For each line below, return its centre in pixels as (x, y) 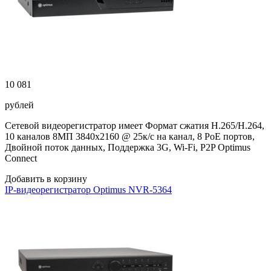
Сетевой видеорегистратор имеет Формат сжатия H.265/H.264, (135, 126)
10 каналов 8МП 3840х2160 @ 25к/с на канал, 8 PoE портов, (130, 136)
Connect (21, 158)
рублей (19, 105)
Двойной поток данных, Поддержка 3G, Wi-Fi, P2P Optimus (128, 147)
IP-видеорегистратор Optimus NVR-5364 (88, 190)
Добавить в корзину (46, 179)
